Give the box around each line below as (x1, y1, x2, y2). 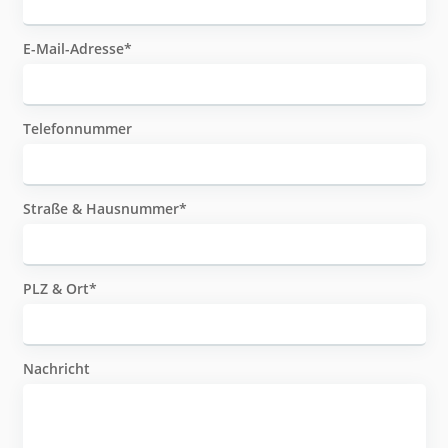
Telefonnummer (22, 119, 132, 139)
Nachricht (22, 359, 90, 379)
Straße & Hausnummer (22, 199, 179, 219)
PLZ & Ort (22, 279, 89, 299)
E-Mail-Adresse (22, 39, 124, 59)
